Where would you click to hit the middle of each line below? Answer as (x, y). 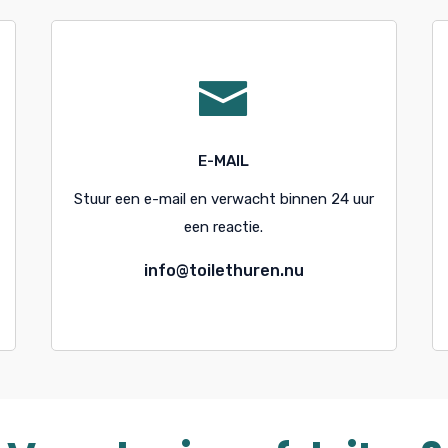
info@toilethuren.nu (223, 271)
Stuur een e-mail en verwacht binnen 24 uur (223, 199)
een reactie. (224, 227)
